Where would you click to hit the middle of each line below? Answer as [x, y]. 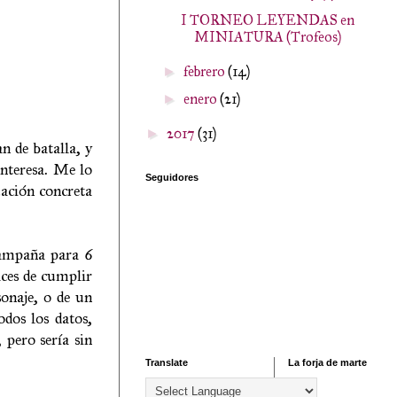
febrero [206, 71]
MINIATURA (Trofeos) [267, 37]
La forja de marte [327, 362]
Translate [167, 362]
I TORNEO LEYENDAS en [267, 20]
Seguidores [172, 177]
